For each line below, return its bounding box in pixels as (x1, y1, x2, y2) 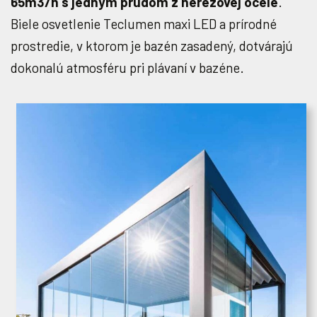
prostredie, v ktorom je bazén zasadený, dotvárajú (11, 38, 293, 54)
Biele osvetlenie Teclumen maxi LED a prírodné (11, 16, 277, 32)
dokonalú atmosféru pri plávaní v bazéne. (11, 59, 244, 76)
